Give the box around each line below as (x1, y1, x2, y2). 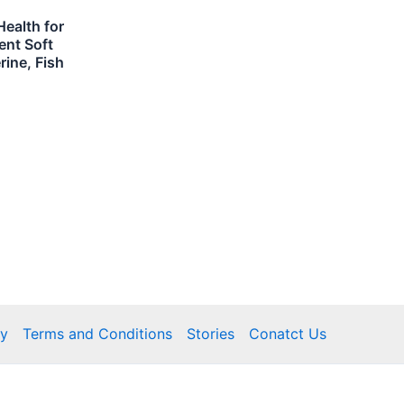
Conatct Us (249, 325, 326, 344)
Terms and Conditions (23, 325, 172, 344)
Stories (187, 325, 234, 344)
